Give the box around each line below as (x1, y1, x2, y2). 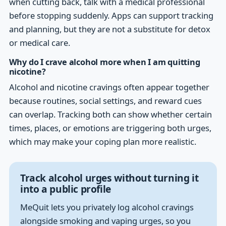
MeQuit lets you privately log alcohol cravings (20, 201, 194, 213)
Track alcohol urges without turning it (20, 171, 199, 185)
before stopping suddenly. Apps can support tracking (9, 10, 213, 22)
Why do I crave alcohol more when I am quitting (9, 56, 200, 68)
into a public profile (20, 182, 111, 196)
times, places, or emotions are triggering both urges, (9, 122, 211, 134)
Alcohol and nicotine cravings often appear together (9, 81, 209, 93)
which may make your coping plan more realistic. (9, 136, 196, 148)
